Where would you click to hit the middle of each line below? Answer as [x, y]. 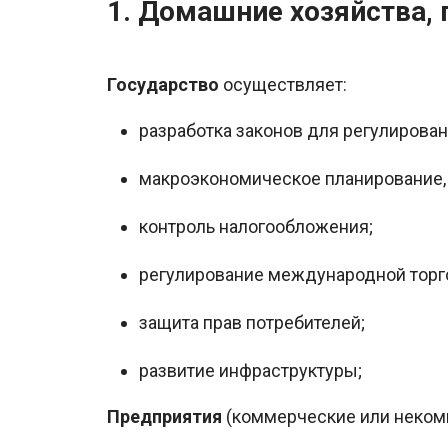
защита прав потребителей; [252, 323]
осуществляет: [283, 85]
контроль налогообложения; [256, 227]
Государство [163, 85]
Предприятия [166, 417]
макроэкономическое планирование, [292, 179]
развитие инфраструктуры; [250, 371]
